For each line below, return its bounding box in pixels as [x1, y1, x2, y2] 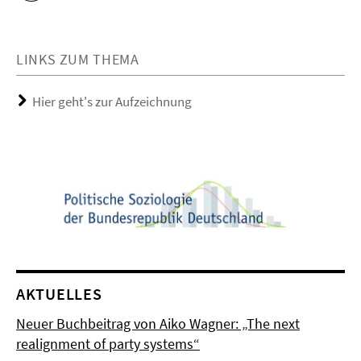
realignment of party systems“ [16, 334, 200, 354]
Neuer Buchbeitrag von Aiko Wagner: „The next [16, 314, 300, 334]
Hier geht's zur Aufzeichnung [32, 93, 192, 110]
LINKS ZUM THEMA [16, 50, 139, 68]
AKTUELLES [16, 284, 102, 305]
